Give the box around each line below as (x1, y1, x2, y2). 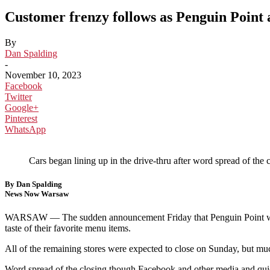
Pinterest (5, 113, 37, 124)
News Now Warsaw (5, 189, 69, 198)
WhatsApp (5, 124, 46, 134)
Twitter (5, 91, 32, 102)
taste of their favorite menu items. (5, 223, 131, 234)
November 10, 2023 (5, 69, 81, 80)
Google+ (5, 102, 39, 113)
